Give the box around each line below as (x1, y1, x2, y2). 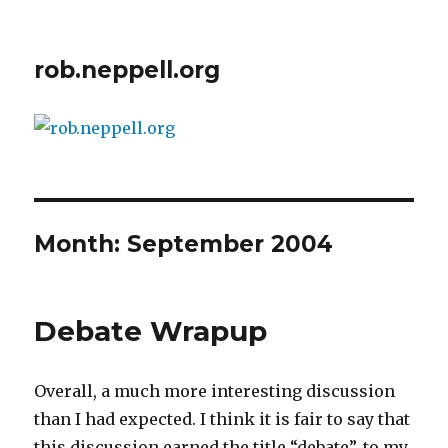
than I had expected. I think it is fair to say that (34, 408, 411, 429)
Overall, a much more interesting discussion (34, 380, 396, 401)
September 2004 (127, 229, 334, 258)
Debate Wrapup (34, 313, 268, 348)
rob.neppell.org (34, 56, 221, 84)
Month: (34, 229, 128, 258)
